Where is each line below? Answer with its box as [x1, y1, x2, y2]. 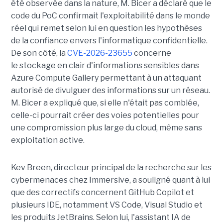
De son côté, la [10, 48, 67, 58]
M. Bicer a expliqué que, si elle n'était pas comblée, [10, 98, 199, 108]
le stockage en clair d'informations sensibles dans [10, 61, 199, 71]
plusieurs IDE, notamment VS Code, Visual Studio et [10, 200, 203, 210]
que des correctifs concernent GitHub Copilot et [10, 188, 194, 198]
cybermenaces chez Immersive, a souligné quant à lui [10, 175, 210, 185]
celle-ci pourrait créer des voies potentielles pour [10, 111, 199, 120]
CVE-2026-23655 [67, 48, 132, 58]
